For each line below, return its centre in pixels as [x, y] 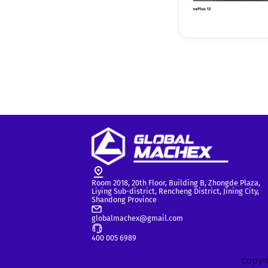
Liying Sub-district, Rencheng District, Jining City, [175, 191]
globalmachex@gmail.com [137, 218]
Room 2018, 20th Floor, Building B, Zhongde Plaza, [176, 182]
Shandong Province [124, 199]
